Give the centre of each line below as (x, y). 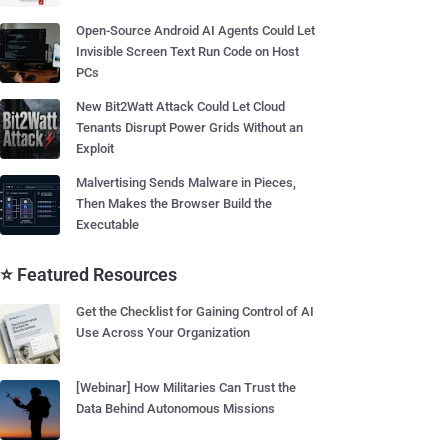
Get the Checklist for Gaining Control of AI (195, 311)
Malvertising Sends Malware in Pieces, (186, 182)
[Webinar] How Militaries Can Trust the (186, 387)
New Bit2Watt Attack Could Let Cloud (180, 106)
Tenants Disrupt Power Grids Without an (189, 127)
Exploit (95, 148)
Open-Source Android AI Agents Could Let (195, 30)
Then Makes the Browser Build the (174, 203)
